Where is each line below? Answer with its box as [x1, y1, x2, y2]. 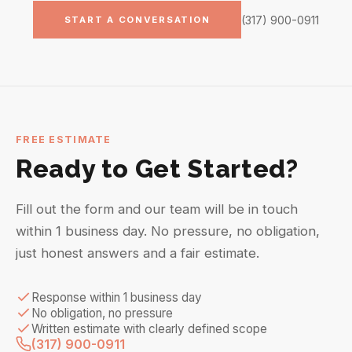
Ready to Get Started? [16, 154, 299, 183]
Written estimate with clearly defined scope [31, 321, 267, 336]
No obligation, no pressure [31, 305, 173, 321]
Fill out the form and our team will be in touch [16, 201, 298, 217]
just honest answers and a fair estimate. [16, 245, 259, 261]
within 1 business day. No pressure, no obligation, [16, 223, 320, 239]
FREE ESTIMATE [16, 134, 112, 145]
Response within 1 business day [31, 289, 202, 305]
